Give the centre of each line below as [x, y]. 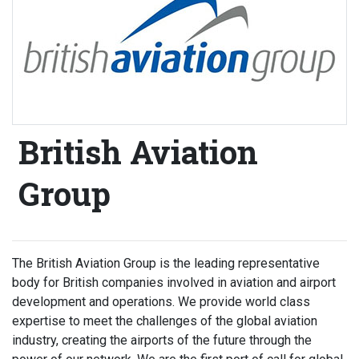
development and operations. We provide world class [161, 302]
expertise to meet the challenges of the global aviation [165, 321]
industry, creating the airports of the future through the [162, 341]
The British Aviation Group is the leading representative [166, 264]
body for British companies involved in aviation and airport [174, 283]
